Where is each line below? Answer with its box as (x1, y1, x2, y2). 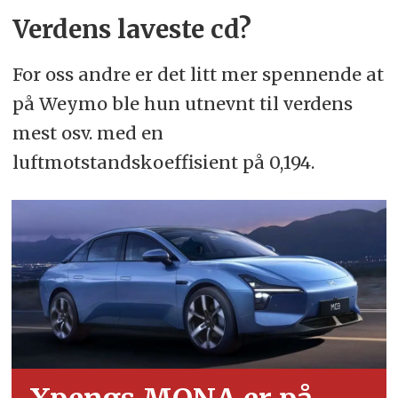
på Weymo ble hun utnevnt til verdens (12, 92, 353, 115)
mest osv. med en (12, 122, 163, 145)
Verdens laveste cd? (12, 14, 251, 46)
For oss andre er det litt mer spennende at (12, 63, 384, 86)
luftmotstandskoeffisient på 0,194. (12, 151, 314, 174)
